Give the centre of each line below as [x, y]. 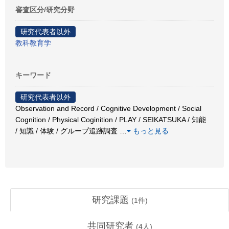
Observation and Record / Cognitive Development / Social [108, 108]
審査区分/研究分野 [45, 10]
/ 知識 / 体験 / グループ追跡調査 [67, 131]
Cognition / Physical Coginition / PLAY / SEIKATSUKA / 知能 [111, 120]
